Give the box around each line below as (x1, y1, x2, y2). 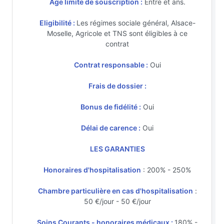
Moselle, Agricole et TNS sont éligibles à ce (47, 28, 187, 37)
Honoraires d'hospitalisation (43, 165, 141, 174)
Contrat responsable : (73, 60, 148, 69)
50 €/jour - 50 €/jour (83, 196, 151, 205)
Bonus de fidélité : (80, 102, 141, 111)
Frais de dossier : (88, 81, 146, 90)
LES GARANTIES (89, 144, 145, 153)
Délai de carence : (81, 123, 140, 132)
